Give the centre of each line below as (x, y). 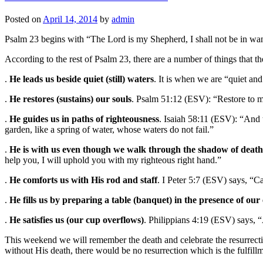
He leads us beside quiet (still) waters (82, 79)
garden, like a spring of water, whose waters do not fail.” (109, 129)
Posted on (24, 19)
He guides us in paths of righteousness (84, 119)
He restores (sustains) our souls (70, 99)
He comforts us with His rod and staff (83, 180)
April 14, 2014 (70, 19)
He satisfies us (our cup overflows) (77, 220)
